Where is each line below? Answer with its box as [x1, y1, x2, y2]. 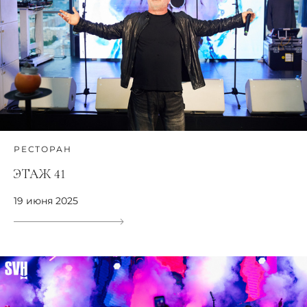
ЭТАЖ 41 [14, 165, 65, 182]
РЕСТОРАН [14, 143, 72, 154]
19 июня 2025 [14, 194, 78, 207]
